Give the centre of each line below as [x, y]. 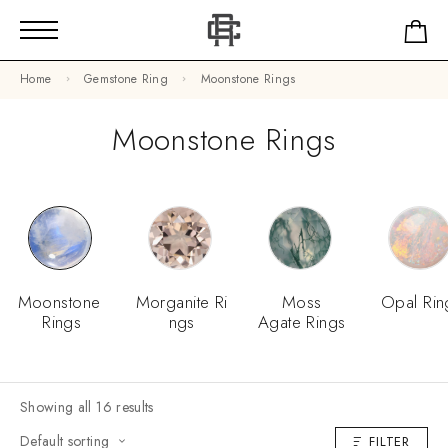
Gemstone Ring [126, 79]
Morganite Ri [181, 301]
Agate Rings [301, 321]
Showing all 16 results [87, 406]
